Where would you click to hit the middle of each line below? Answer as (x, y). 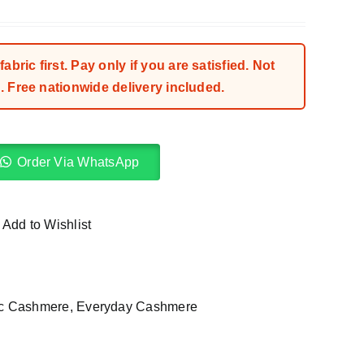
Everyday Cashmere (137, 307)
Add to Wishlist (47, 225)
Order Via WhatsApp (78, 162)
